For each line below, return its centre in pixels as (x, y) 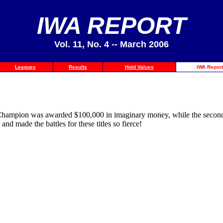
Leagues (25, 67)
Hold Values (139, 67)
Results (78, 67)
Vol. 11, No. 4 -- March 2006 (111, 44)
